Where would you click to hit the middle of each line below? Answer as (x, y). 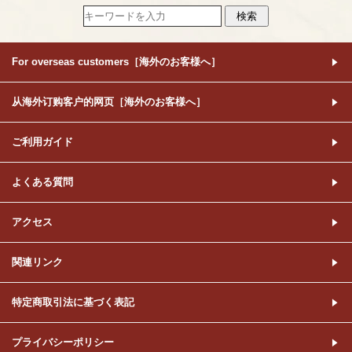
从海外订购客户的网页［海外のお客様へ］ (109, 102)
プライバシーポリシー (63, 343)
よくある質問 (42, 182)
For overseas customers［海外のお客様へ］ (116, 62)
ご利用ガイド (42, 142)
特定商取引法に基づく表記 (73, 302)
